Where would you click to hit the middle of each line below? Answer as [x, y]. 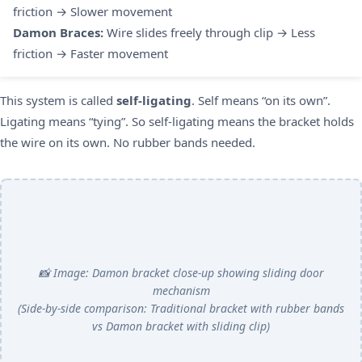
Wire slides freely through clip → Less [209, 32]
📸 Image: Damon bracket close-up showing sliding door [181, 273]
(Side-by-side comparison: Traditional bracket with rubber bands [181, 308]
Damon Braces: [58, 32]
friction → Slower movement [93, 11]
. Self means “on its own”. [261, 100]
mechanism [181, 290]
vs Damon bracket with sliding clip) [181, 326]
